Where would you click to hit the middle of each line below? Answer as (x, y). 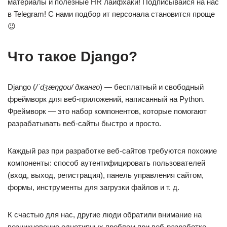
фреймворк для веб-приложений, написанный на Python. (106, 99)
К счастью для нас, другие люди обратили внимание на (105, 215)
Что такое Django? (72, 56)
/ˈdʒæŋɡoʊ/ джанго (68, 87)
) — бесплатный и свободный (152, 87)
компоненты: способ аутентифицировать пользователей (106, 163)
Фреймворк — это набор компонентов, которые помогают (107, 111)
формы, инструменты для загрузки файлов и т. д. (93, 187)
